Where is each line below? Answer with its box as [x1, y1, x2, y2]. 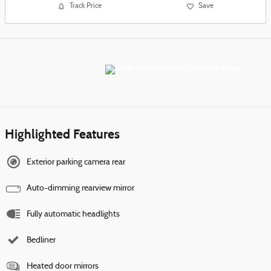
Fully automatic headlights [27, 209, 120, 219]
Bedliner [27, 235, 56, 245]
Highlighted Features [5, 126, 120, 142]
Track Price [70, 2, 102, 10]
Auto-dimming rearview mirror [27, 183, 134, 193]
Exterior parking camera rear [27, 157, 125, 167]
